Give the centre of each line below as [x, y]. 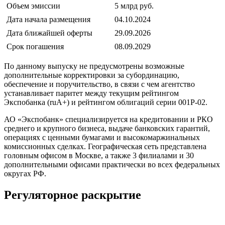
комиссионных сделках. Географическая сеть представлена [105, 147]
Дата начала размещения [48, 20]
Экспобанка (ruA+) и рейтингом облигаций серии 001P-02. [106, 102]
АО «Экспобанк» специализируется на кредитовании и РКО [108, 120]
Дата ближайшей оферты [49, 33]
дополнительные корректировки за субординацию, [92, 75]
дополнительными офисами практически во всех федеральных [112, 165]
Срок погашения [35, 47]
